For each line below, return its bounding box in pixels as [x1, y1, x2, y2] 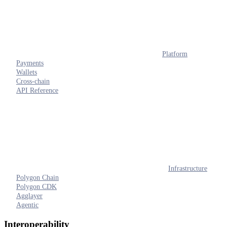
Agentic [16, 201, 39, 209]
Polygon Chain [16, 173, 59, 181]
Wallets [16, 68, 37, 76]
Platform [162, 50, 187, 58]
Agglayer [16, 192, 43, 200]
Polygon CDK [16, 182, 57, 191]
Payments [16, 59, 44, 67]
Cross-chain [16, 77, 50, 85]
